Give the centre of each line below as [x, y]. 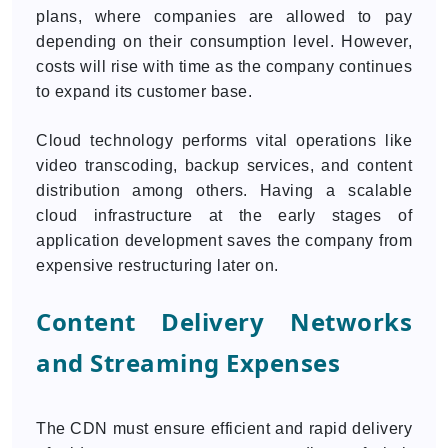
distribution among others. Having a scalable [224, 190]
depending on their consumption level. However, [224, 41]
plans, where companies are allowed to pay [224, 16]
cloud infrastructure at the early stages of [224, 215]
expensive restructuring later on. [157, 265]
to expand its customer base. [144, 91]
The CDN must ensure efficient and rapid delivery [224, 428]
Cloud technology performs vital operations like [224, 140]
